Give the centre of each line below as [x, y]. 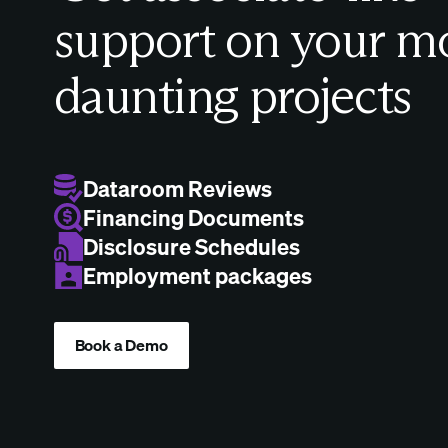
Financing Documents [193, 218]
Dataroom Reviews [177, 189]
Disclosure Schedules [191, 247]
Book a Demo [121, 345]
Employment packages [197, 276]
